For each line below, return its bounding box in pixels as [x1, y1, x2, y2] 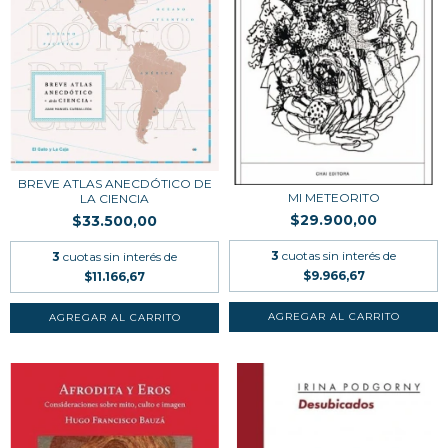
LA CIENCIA [80, 190, 149, 206]
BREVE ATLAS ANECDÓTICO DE [17, 175, 212, 191]
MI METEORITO [287, 189, 380, 205]
